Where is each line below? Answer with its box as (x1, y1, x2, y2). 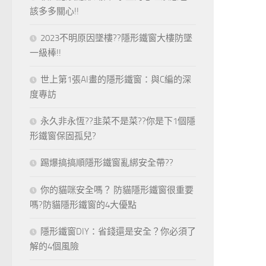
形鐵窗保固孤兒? (30, 131, 96, 141)
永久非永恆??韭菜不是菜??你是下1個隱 (40, 116, 195, 126)
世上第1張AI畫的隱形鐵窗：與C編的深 (40, 74, 191, 85)
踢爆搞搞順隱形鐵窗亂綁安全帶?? (40, 157, 173, 168)
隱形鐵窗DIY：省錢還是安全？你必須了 (40, 226, 196, 237)
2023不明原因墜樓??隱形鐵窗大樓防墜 (40, 33, 192, 43)
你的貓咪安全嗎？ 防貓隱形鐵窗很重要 (40, 185, 194, 195)
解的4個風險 (30, 241, 79, 252)
